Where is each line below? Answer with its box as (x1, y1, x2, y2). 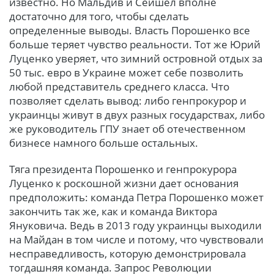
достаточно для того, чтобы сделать (9, 9, 189, 23)
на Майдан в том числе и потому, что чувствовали (9, 232, 264, 246)
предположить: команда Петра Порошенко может (9, 190, 264, 204)
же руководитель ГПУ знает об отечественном (9, 121, 246, 136)
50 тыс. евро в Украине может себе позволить (9, 65, 243, 80)
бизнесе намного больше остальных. (9, 135, 198, 150)
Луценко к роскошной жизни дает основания (9, 176, 239, 190)
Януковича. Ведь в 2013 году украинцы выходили (9, 218, 262, 232)
